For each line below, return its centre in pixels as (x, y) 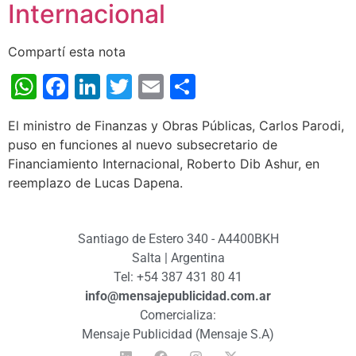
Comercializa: (178, 315)
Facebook (128, 86)
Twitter (175, 86)
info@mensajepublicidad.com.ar (178, 296)
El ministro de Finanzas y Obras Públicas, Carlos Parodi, (176, 125)
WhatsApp (99, 86)
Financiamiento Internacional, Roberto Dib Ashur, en (164, 163)
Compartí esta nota (67, 51)
